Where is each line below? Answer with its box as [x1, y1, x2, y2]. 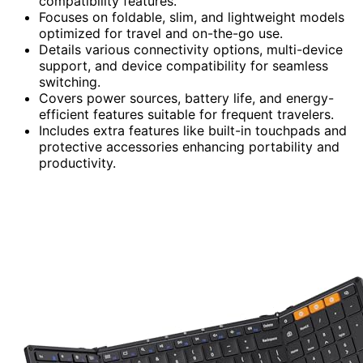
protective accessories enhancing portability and [39, 138, 340, 155]
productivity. [39, 154, 116, 171]
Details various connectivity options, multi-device [39, 41, 343, 58]
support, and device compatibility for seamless [39, 57, 328, 74]
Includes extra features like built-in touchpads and [39, 122, 347, 139]
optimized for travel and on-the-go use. [39, 24, 283, 41]
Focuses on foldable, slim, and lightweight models [39, 8, 344, 25]
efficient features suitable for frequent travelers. [39, 105, 334, 122]
